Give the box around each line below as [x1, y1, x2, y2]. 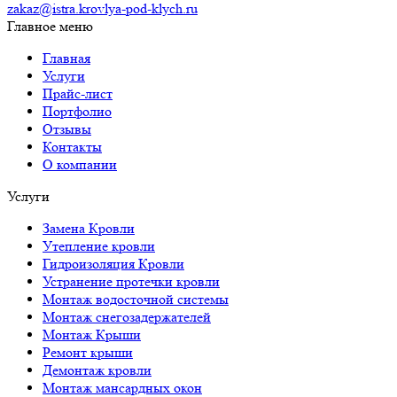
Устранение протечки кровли [43, 273, 220, 291]
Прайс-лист [43, 85, 113, 103]
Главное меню [7, 18, 93, 35]
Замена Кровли [43, 220, 135, 237]
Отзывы [43, 121, 91, 138]
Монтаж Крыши [43, 326, 141, 344]
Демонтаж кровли [43, 362, 152, 379]
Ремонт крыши [43, 344, 133, 362]
